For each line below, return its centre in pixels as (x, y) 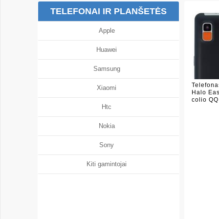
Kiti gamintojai (109, 164)
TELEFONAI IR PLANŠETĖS (109, 11)
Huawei (109, 50)
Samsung (109, 69)
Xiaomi (109, 88)
